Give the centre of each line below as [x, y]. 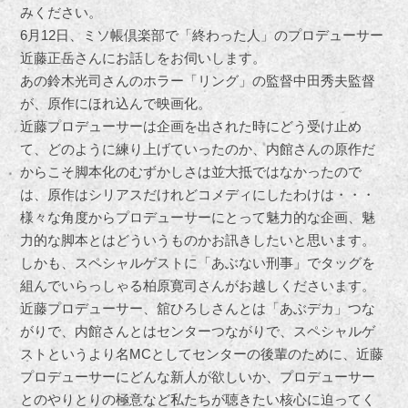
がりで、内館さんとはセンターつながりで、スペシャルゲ [198, 331]
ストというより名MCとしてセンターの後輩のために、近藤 [202, 354]
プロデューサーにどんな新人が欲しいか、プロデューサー [198, 377]
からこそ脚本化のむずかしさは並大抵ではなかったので [191, 172]
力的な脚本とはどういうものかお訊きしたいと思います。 [198, 240]
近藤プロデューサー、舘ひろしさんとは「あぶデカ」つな [198, 309]
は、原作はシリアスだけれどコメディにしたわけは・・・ [198, 195]
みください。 [61, 13]
